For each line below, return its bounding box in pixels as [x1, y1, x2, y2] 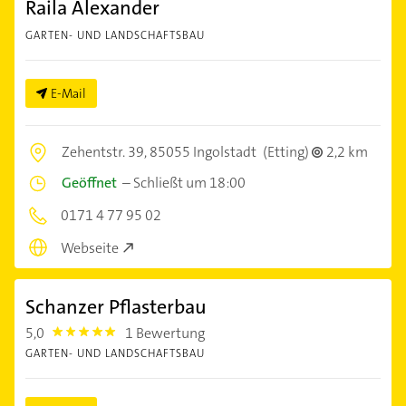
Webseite [61, 238, 119, 258]
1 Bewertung [125, 324, 206, 343]
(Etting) [260, 141, 312, 161]
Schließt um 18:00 [133, 172, 246, 192]
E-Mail [51, 84, 86, 101]
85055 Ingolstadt [150, 141, 256, 161]
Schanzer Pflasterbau [25, 294, 207, 321]
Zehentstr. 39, [62, 141, 150, 161]
